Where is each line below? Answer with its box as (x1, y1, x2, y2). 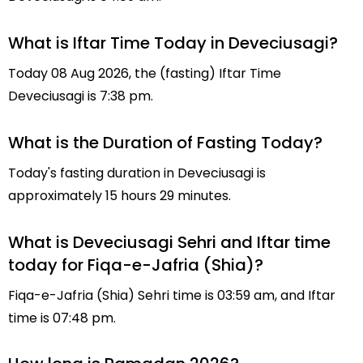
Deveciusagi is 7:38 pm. (8, 86, 153, 105)
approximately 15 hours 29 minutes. (8, 186, 231, 205)
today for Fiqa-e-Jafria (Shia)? (8, 253, 263, 276)
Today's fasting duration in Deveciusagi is (8, 163, 266, 182)
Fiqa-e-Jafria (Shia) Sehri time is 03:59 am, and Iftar (8, 285, 335, 305)
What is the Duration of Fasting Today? (8, 130, 322, 154)
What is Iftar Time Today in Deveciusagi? (8, 31, 338, 54)
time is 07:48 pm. (8, 308, 116, 327)
